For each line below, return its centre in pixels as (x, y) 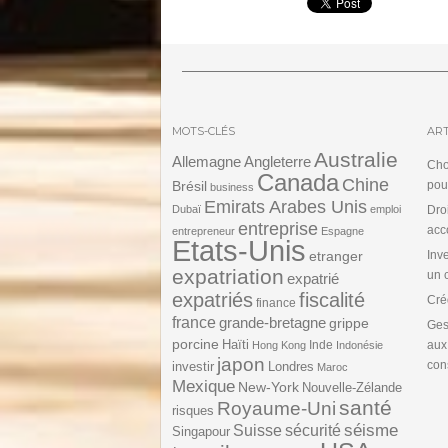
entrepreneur (203, 231)
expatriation (228, 276)
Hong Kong (279, 345)
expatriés (212, 300)
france (194, 322)
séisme (371, 430)
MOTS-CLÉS (203, 131)
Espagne (342, 231)
